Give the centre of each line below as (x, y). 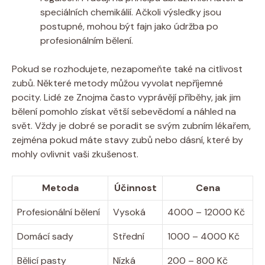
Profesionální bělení (59, 212)
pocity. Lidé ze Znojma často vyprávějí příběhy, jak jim (126, 97)
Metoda (60, 188)
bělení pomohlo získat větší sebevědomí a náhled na (124, 111)
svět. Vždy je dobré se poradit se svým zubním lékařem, (131, 125)
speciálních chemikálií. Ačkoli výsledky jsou (131, 12)
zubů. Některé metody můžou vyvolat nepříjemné (117, 83)
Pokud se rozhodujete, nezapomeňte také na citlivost (127, 69)
